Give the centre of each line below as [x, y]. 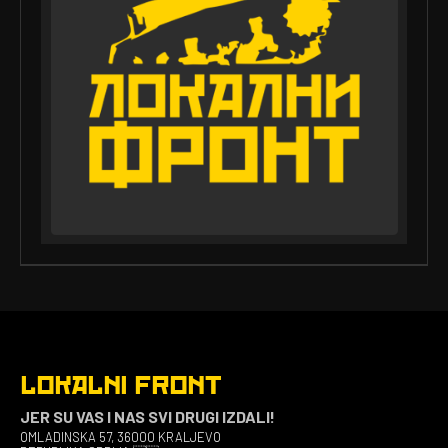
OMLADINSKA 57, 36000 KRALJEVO [120, 436]
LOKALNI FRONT [121, 386]
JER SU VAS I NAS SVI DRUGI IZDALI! [147, 416]
